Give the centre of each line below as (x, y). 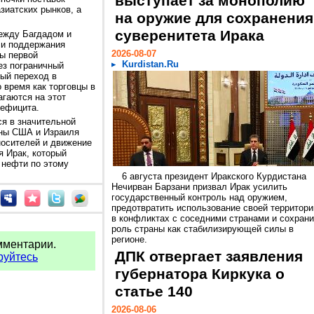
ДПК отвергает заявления (209, 257)
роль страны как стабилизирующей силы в (203, 229)
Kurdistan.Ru (150, 64)
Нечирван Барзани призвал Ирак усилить (199, 187)
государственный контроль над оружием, (199, 197)
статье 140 (154, 292)
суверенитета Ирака (190, 36)
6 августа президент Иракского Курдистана (214, 176)
